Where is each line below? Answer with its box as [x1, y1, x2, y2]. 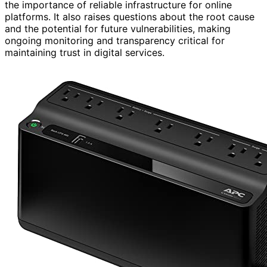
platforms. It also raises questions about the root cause [5, 10, 254, 23]
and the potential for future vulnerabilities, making [5, 22, 231, 35]
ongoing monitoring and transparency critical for [5, 34, 225, 46]
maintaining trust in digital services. [5, 46, 164, 58]
